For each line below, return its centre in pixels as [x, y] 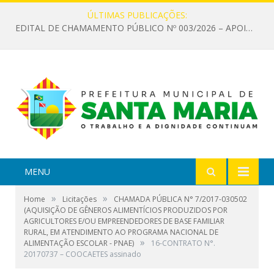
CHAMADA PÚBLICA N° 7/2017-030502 [180, 199]
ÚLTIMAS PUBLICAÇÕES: [137, 15]
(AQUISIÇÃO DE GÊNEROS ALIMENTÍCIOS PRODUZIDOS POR [126, 210]
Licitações [80, 199]
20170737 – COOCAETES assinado [83, 254]
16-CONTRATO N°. [183, 243]
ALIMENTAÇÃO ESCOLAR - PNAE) [79, 243]
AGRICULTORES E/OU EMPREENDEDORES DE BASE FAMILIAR [124, 221]
